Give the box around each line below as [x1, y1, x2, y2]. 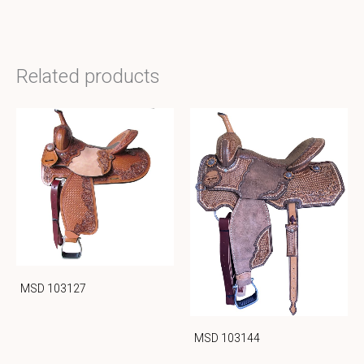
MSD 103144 [194, 331, 260, 345]
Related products [16, 65, 160, 89]
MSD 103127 [20, 281, 86, 295]
